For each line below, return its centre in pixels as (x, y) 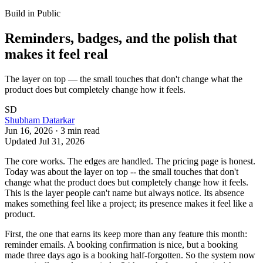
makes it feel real (56, 54)
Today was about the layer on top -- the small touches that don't (122, 171)
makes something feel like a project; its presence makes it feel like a (129, 203)
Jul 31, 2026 (62, 141)
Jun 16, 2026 (29, 130)
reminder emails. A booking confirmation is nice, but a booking (121, 244)
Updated (22, 141)
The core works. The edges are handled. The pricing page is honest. (130, 161)
